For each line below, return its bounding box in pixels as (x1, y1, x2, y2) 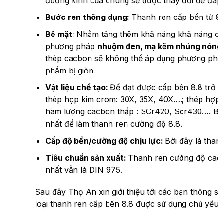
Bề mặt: (45, 29, 76, 39)
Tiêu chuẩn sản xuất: (45, 152, 128, 163)
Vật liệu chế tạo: (45, 82, 110, 92)
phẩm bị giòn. (45, 65, 95, 75)
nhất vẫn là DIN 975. (45, 164, 122, 175)
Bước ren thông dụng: (45, 12, 131, 22)
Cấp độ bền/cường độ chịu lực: (45, 135, 165, 145)
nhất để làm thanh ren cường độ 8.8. (45, 119, 182, 129)
